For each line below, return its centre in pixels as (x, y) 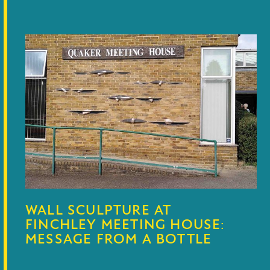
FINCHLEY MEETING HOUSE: (125, 225)
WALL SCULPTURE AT (99, 211)
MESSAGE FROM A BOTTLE (119, 240)
